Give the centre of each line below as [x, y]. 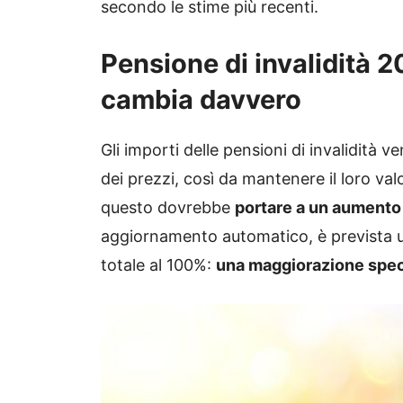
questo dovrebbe [168, 207]
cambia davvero [201, 99]
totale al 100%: [158, 264]
